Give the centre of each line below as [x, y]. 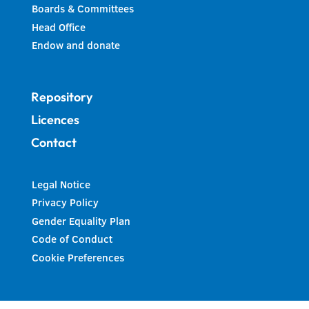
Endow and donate [76, 46]
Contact [53, 142]
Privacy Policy [65, 203]
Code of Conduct [72, 239]
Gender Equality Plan [81, 221]
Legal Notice [61, 184]
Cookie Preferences [78, 257]
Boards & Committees [82, 9]
